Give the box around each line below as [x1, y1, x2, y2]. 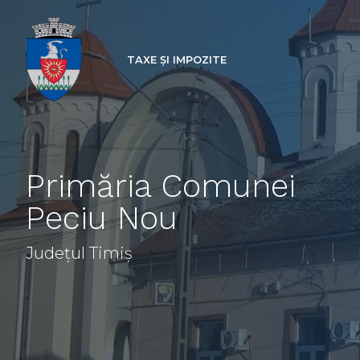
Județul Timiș [26, 243, 133, 264]
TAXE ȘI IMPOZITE [127, 53, 227, 66]
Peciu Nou [26, 199, 178, 238]
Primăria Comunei [26, 167, 296, 206]
